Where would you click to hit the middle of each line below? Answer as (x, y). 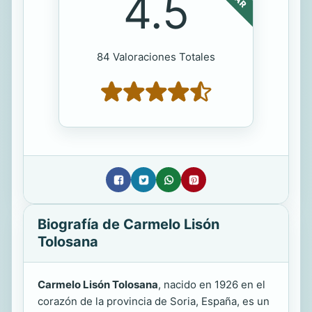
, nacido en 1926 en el (212, 284)
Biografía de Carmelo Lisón (128, 224)
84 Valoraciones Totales (156, 57)
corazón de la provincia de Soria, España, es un (154, 301)
